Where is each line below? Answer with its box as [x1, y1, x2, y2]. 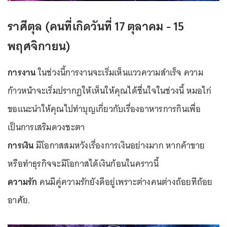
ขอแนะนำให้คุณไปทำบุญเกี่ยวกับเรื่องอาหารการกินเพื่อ [8, 101, 201, 117]
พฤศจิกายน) [8, 35, 71, 57]
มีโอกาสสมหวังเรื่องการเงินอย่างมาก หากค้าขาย [33, 138, 205, 154]
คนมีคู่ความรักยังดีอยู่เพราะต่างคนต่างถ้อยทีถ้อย [37, 174, 213, 190]
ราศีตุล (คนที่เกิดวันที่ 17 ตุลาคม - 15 [8, 16, 184, 37]
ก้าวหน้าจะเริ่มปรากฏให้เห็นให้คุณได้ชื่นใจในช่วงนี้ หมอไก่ [8, 83, 211, 99]
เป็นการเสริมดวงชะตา [8, 120, 87, 135]
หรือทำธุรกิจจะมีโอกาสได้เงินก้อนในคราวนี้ [8, 156, 161, 172]
